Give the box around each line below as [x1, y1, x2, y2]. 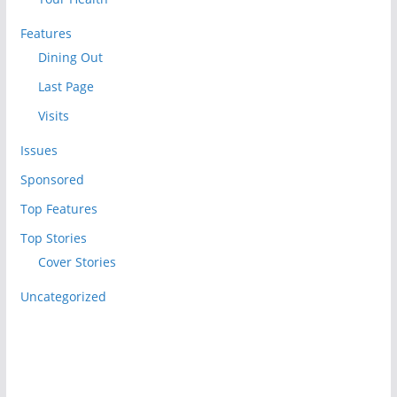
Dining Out [37, 49, 103, 66]
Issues [19, 142, 58, 160]
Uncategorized [19, 288, 106, 306]
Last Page [37, 78, 94, 96]
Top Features [19, 200, 97, 218]
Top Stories [19, 230, 87, 247]
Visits [37, 107, 69, 125]
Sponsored [19, 171, 84, 189]
